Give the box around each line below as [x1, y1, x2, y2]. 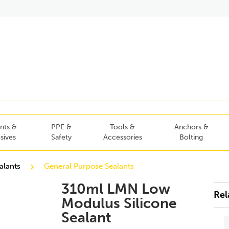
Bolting [179, 133, 203, 142]
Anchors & [174, 123, 209, 131]
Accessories [103, 133, 142, 142]
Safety [51, 133, 72, 142]
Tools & [110, 123, 135, 131]
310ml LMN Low [61, 180, 170, 197]
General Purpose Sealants [44, 162, 134, 171]
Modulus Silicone [61, 195, 177, 212]
